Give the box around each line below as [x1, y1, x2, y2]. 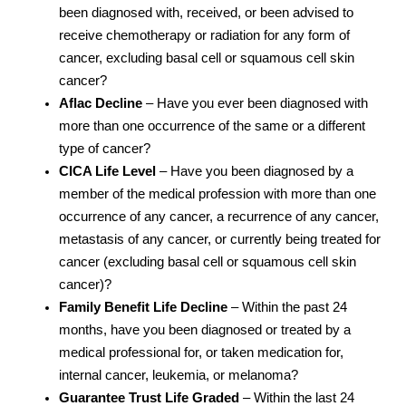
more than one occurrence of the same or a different [59, 118, 365, 133]
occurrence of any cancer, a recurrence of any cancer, [59, 208, 379, 224]
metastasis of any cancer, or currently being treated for [59, 231, 381, 246]
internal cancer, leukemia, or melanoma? [59, 367, 298, 382]
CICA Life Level [59, 163, 156, 179]
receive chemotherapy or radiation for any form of [59, 27, 350, 43]
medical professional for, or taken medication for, [59, 344, 343, 360]
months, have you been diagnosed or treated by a [59, 322, 351, 337]
